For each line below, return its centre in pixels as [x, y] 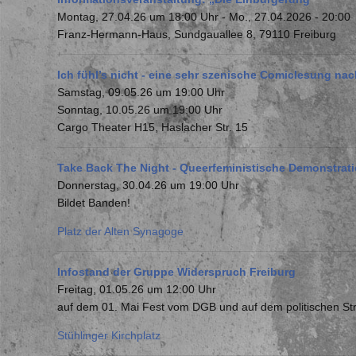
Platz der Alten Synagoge [120, 231]
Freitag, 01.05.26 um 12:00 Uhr [137, 289]
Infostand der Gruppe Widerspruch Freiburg [176, 272]
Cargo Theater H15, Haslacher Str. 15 [153, 127]
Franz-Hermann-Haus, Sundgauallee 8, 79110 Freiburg [197, 34]
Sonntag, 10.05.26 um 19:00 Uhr [140, 110]
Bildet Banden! [94, 203]
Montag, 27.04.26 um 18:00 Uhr [138, 17]
